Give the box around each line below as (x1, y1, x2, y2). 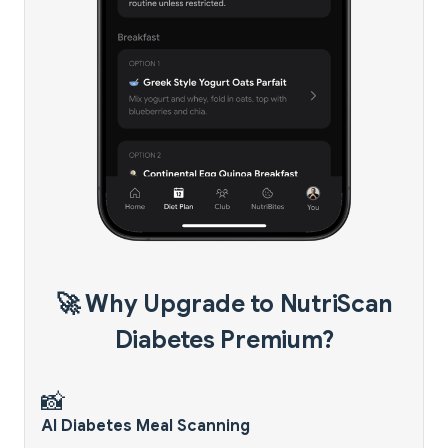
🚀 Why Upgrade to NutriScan (55, 289, 393, 320)
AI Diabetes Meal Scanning (41, 416, 250, 437)
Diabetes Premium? (114, 325, 334, 356)
